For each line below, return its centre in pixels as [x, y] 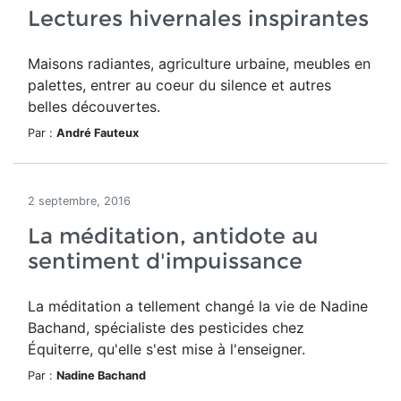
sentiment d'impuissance [165, 261]
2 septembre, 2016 [79, 201]
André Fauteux [98, 133]
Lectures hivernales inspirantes [198, 18]
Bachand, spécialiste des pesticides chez [166, 328]
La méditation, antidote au [173, 236]
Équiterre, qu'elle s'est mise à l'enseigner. [166, 349]
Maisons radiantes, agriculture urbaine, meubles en [199, 64]
